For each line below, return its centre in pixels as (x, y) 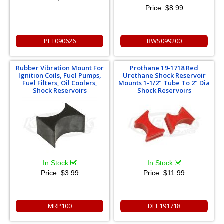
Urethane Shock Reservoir (164, 75)
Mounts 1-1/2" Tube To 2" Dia (164, 83)
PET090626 (60, 41)
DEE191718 (164, 206)
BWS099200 (164, 41)
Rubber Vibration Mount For (60, 68)
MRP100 (60, 206)
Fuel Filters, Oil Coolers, (60, 83)
